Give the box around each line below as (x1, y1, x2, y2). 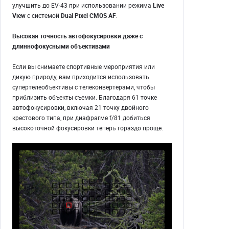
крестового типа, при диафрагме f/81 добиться (12, 113, 150, 122)
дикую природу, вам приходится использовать (12, 73, 149, 81)
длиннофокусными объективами (12, 42, 110, 51)
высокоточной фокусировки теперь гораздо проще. (12, 124, 163, 132)
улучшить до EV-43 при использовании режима (12, 1, 151, 10)
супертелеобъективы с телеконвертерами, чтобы (12, 83, 155, 91)
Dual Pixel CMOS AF (61, 11, 116, 20)
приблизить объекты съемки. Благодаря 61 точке (12, 93, 157, 102)
